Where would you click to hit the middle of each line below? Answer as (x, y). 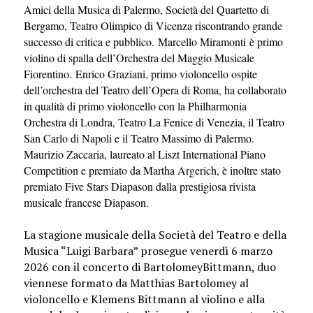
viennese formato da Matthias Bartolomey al (136, 283)
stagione (61, 235)
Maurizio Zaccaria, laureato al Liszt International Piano (144, 154)
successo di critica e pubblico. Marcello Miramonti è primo (153, 42)
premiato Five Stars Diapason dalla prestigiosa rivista (139, 187)
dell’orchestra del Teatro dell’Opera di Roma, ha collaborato (155, 90)
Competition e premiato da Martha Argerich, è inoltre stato (152, 170)
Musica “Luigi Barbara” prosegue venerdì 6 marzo (148, 251)
